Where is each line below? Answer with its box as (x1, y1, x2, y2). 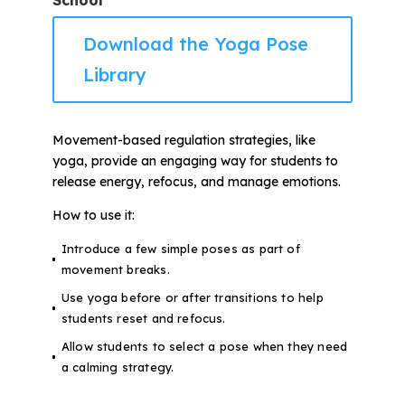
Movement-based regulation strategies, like (52, 132, 316, 149)
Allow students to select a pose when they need (61, 339, 348, 354)
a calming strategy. (61, 360, 174, 375)
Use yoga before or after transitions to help (61, 290, 324, 306)
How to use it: (52, 207, 135, 224)
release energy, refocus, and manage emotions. (52, 174, 341, 191)
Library (82, 63, 146, 87)
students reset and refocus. (61, 311, 226, 326)
